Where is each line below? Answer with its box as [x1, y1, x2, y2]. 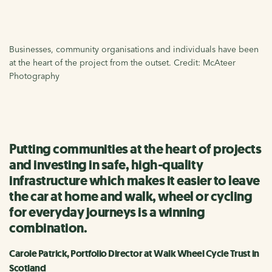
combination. [9, 219, 87, 237]
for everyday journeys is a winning [9, 203, 205, 221]
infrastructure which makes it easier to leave [9, 171, 260, 189]
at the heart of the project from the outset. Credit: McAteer [9, 56, 236, 68]
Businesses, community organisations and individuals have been [9, 43, 259, 55]
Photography [9, 70, 59, 81]
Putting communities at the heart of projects [9, 140, 261, 158]
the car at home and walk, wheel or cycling [9, 187, 252, 205]
